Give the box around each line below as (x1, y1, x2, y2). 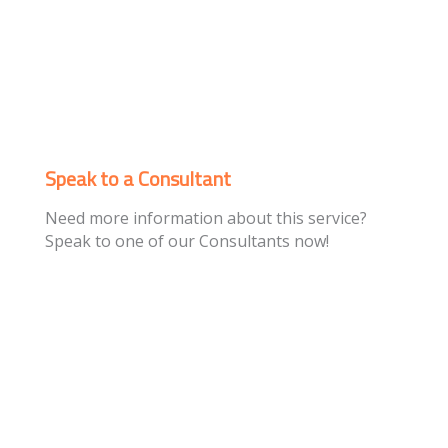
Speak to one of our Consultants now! (45, 229, 329, 252)
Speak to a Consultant (45, 162, 231, 194)
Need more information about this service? (45, 206, 367, 229)
